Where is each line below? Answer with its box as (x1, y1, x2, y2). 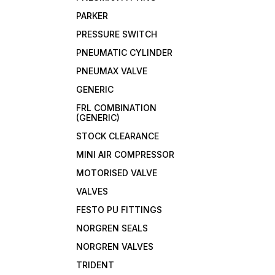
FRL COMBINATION (76, 103, 157, 113)
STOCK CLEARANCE (76, 131, 160, 141)
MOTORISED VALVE (76, 168, 158, 178)
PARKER (76, 10, 109, 21)
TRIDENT (76, 260, 115, 270)
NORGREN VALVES (76, 241, 154, 252)
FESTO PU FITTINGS (76, 204, 163, 215)
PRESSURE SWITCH (76, 29, 158, 39)
